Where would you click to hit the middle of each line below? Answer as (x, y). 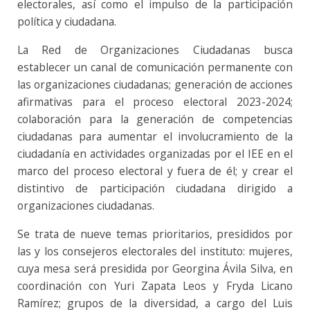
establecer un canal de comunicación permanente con (155, 67)
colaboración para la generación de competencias (155, 119)
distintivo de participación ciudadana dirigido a (155, 189)
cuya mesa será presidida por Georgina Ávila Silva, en (155, 269)
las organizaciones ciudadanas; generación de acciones (155, 85)
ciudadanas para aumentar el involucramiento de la (155, 137)
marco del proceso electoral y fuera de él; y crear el (155, 171)
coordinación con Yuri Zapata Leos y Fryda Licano (155, 286)
